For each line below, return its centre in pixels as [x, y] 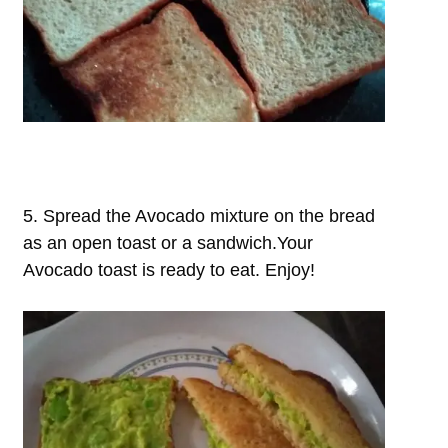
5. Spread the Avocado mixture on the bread [199, 216]
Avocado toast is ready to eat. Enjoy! [169, 270]
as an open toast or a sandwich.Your [168, 243]
